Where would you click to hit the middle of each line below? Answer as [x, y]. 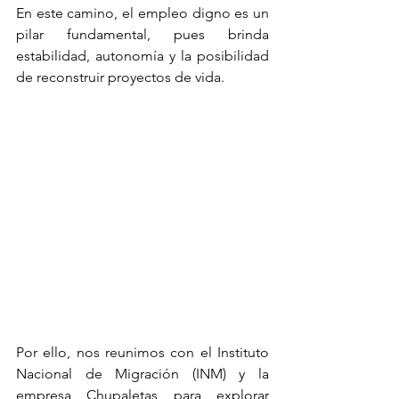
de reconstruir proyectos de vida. [120, 77]
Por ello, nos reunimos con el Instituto [142, 352]
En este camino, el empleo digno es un [142, 13]
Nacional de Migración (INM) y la [142, 374]
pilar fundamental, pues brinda [142, 34]
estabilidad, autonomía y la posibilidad [142, 56]
